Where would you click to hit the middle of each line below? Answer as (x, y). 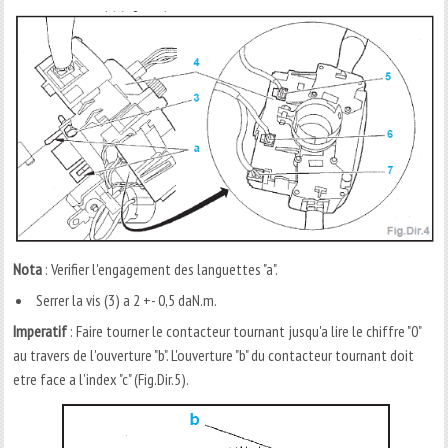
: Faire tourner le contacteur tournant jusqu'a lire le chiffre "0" (244, 330)
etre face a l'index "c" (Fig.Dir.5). (101, 378)
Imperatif (40, 330)
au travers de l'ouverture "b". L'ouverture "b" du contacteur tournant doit (214, 354)
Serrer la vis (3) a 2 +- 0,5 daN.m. (125, 299)
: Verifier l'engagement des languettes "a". (160, 268)
